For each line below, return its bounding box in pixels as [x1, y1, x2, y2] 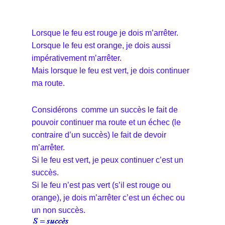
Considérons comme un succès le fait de [32, 105, 178, 114]
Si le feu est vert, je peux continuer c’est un [32, 155, 183, 164]
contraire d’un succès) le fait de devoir [32, 130, 166, 139]
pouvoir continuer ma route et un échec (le [32, 118, 181, 127]
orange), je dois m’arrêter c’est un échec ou [32, 193, 185, 202]
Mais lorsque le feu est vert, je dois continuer [32, 66, 189, 75]
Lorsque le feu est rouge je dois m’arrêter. [32, 28, 178, 37]
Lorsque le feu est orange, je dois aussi [32, 41, 171, 50]
